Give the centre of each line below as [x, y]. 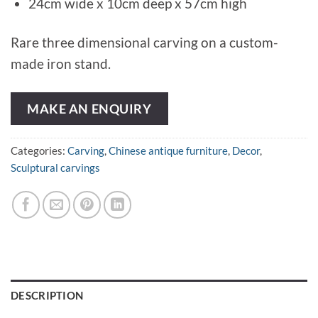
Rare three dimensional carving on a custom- [144, 42]
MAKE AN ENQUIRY [89, 108]
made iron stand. [61, 63]
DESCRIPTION [47, 295]
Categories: [39, 151]
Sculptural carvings [55, 168]
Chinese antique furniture [168, 151]
